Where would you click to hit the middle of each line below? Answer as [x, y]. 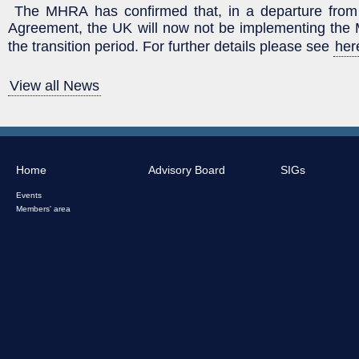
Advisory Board [187, 169]
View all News [54, 85]
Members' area [43, 208]
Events [29, 195]
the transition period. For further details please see [171, 46]
